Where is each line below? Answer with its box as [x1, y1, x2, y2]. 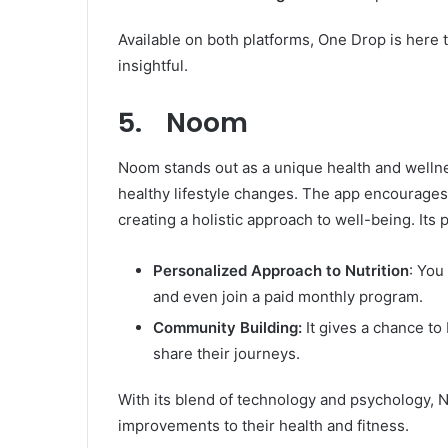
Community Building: [153, 317, 302, 337]
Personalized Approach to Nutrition [153, 260, 409, 280]
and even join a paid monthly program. [153, 286, 423, 306]
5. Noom [118, 104, 248, 141]
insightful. [118, 56, 188, 75]
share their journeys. [153, 343, 300, 363]
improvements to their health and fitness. [118, 415, 409, 435]
